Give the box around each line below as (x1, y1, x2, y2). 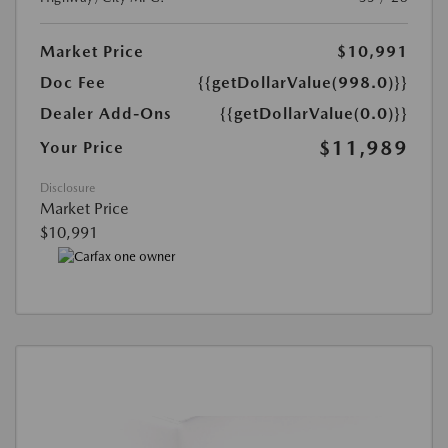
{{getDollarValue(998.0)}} (198, 73, 408, 93)
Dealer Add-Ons (40, 104, 172, 124)
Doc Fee (40, 73, 106, 93)
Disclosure (40, 181, 95, 196)
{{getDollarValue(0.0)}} (220, 104, 408, 124)
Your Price (40, 138, 124, 158)
